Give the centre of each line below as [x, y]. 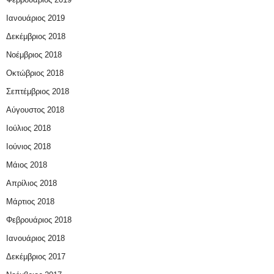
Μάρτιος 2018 [30, 201]
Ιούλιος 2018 [28, 128]
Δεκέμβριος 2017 [36, 256]
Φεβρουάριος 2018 [39, 220]
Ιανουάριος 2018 [35, 238]
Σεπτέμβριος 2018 [38, 91]
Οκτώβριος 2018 [35, 73]
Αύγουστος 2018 [35, 109]
